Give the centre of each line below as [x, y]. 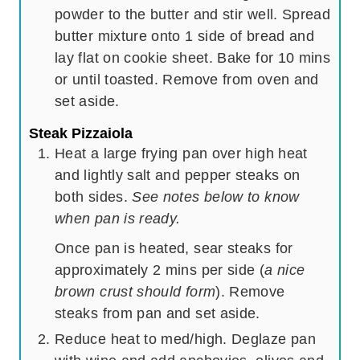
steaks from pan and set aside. [157, 313]
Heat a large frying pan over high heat [181, 153]
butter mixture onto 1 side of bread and [185, 37]
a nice [285, 270]
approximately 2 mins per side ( [160, 270]
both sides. [94, 196]
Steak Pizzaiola [81, 133]
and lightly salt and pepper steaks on [178, 175]
